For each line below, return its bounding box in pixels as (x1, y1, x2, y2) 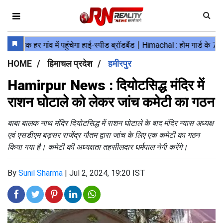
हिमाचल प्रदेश (47, 59, 93, 69)
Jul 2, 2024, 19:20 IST (69, 168, 145, 178)
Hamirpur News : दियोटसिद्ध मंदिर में (7, 77, 205, 94)
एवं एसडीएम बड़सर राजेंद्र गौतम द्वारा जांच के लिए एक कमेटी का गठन (7, 129, 200, 140)
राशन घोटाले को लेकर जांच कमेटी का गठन (7, 94, 215, 111)
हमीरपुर (108, 59, 131, 69)
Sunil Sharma (18, 168, 63, 178)
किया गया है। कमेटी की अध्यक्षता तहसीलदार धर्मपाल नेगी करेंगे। (7, 141, 194, 152)
